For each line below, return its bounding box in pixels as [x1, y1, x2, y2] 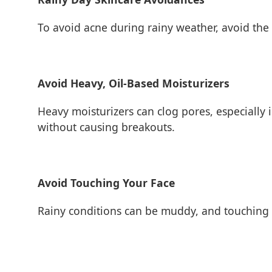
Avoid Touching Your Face [38, 175, 175, 190]
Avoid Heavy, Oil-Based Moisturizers [38, 76, 229, 90]
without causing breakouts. [38, 120, 175, 134]
